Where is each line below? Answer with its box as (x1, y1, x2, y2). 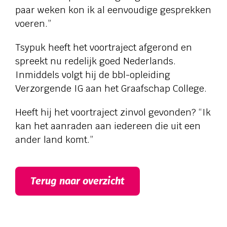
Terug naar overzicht (30, 175, 125, 187)
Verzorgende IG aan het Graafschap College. (15, 83, 207, 94)
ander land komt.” (15, 134, 93, 145)
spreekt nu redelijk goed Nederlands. (15, 55, 176, 67)
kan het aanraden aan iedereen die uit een (15, 120, 201, 132)
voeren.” (15, 18, 51, 29)
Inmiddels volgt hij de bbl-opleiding (15, 69, 170, 81)
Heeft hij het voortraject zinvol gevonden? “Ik (15, 106, 211, 118)
